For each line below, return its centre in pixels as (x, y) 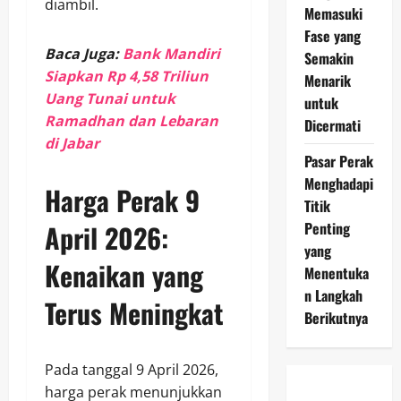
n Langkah (333, 295)
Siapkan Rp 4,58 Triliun (127, 77)
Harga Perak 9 (122, 200)
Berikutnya (336, 317)
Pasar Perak (338, 161)
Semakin (328, 58)
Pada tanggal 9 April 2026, (132, 370)
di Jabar (72, 144)
